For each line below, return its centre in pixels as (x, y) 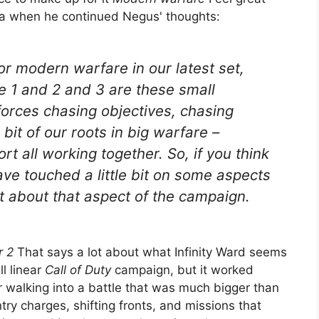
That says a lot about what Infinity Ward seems (150, 252)
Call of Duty (78, 270)
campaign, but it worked (182, 270)
